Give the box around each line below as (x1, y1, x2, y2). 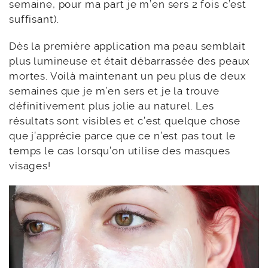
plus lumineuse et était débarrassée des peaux (9, 55, 251, 68)
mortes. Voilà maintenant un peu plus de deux (9, 70, 246, 83)
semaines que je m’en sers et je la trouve (9, 85, 220, 98)
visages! (9, 160, 51, 172)
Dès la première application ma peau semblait (9, 40, 246, 53)
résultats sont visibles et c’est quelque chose (9, 115, 241, 127)
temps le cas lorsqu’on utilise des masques (9, 145, 230, 157)
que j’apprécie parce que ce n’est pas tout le (9, 130, 236, 142)
